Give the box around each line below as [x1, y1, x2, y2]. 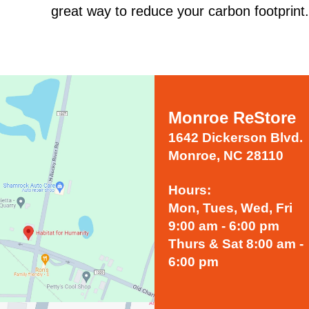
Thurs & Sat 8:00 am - [168, 236, 303, 251]
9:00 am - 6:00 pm [168, 218, 279, 233]
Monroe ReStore [168, 108, 296, 127]
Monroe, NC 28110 [168, 148, 283, 163]
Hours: [168, 182, 211, 197]
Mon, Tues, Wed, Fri [168, 200, 292, 215]
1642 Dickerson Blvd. [168, 130, 303, 145]
